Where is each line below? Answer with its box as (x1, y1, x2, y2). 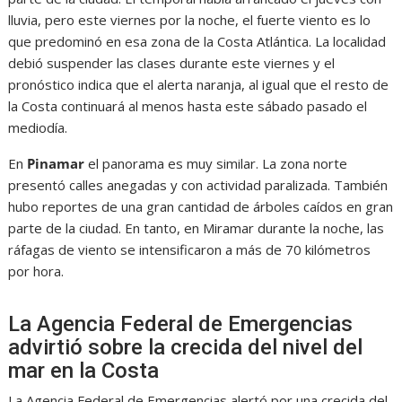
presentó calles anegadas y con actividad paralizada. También (8, 176, 389, 195)
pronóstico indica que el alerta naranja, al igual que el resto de (8, 75, 389, 94)
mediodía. (8, 118, 68, 137)
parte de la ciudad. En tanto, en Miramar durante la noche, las (8, 219, 385, 238)
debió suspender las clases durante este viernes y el (8, 54, 336, 73)
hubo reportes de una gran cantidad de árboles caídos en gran (8, 197, 394, 216)
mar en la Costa (8, 358, 160, 384)
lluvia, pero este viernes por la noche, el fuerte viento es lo (8, 11, 371, 30)
